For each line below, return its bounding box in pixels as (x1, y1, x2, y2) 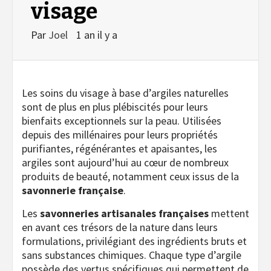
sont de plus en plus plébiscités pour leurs (22, 99, 208, 114)
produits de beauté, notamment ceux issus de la (22, 169, 239, 183)
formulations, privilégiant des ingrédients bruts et (22, 233, 247, 248)
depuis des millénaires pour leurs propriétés (22, 127, 218, 142)
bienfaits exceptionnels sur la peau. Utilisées (22, 113, 221, 128)
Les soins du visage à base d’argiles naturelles (22, 85, 229, 100)
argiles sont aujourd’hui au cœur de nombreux (22, 155, 229, 169)
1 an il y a (76, 27, 117, 42)
